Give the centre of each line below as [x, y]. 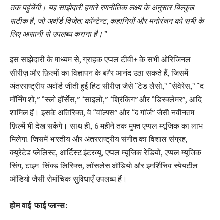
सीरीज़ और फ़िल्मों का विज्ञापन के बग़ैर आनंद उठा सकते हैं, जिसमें [99, 72]
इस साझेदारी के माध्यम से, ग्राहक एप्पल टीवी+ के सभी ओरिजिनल [100, 59]
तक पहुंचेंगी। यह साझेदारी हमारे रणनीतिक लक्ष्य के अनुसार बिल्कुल [102, 8]
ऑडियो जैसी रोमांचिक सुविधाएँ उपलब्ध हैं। [69, 179]
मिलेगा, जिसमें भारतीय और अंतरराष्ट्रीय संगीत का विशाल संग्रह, [99, 139]
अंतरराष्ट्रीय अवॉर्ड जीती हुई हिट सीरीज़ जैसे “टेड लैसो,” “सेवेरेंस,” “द [107, 86]
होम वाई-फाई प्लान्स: [39, 205]
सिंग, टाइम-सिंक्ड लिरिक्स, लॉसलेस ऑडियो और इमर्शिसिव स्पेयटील [104, 165]
